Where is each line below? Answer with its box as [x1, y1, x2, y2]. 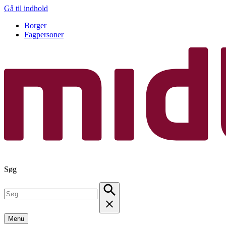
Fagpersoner [24, 30, 64, 39]
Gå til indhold [4, 4, 48, 13]
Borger [24, 21, 46, 30]
